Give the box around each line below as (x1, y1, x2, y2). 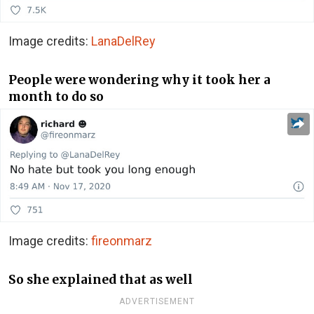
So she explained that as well (8, 271, 193, 287)
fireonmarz (91, 233, 152, 249)
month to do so (8, 88, 104, 104)
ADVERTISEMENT (119, 296, 195, 307)
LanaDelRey (91, 34, 156, 49)
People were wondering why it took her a (8, 71, 271, 88)
